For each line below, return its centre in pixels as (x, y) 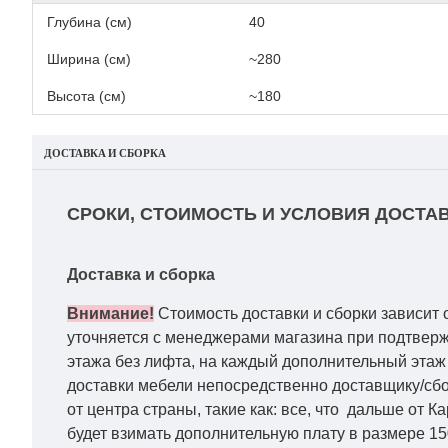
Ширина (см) (89, 59)
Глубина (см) (89, 22)
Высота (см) (86, 96)
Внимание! (110, 313)
